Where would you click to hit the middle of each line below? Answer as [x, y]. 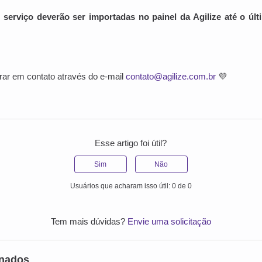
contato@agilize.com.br [171, 77]
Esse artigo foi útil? [131, 143]
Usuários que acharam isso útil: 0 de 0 [131, 186]
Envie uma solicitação [169, 222]
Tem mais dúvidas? [89, 222]
